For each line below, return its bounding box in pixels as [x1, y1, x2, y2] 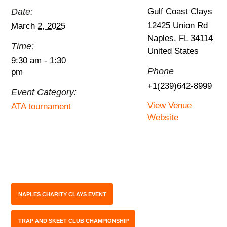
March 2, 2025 [11, 21, 66, 31]
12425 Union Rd [147, 20, 208, 30]
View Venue [147, 100, 192, 110]
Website [147, 112, 179, 122]
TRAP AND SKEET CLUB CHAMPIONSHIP [18, 218, 129, 224]
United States [147, 46, 199, 56]
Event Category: [11, 87, 77, 97]
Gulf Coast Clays [147, 6, 213, 16]
